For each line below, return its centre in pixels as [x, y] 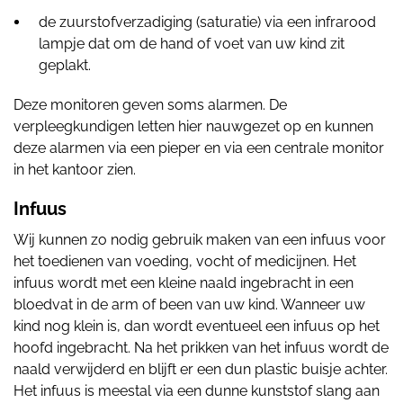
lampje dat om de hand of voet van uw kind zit [192, 44]
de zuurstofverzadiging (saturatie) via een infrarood [207, 22]
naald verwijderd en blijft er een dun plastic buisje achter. [201, 369]
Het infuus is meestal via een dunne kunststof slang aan [197, 391]
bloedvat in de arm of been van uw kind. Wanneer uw [189, 304]
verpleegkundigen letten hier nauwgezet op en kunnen [193, 126]
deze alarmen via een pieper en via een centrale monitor [199, 148]
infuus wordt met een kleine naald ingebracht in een [184, 283]
